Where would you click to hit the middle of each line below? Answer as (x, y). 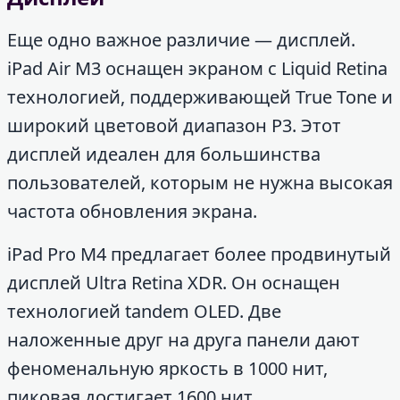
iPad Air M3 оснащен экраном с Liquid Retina (197, 68)
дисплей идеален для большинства (164, 154)
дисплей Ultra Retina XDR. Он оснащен (174, 283)
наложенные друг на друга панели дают (183, 340)
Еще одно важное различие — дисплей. (181, 40)
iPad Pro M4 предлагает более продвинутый (199, 254)
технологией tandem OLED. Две (144, 311)
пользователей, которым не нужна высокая (200, 183)
